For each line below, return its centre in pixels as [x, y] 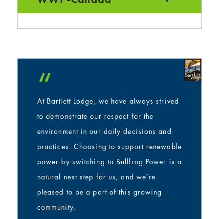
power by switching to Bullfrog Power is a [109, 162]
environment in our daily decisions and [104, 131]
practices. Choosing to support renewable [109, 147]
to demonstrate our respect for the [95, 116]
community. [56, 207]
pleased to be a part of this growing [99, 192]
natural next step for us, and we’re [96, 177]
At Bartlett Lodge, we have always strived [108, 101]
